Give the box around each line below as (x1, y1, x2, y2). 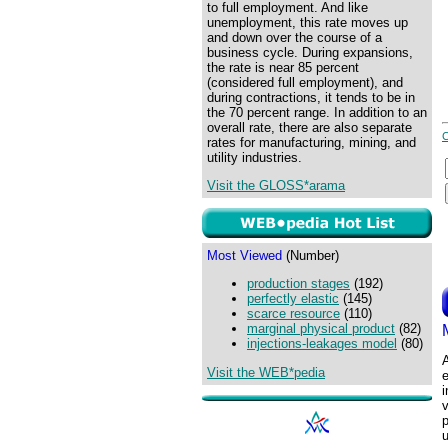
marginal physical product (247, 321, 395, 337)
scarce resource (247, 306, 340, 322)
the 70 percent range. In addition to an (207, 105, 427, 120)
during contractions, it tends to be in (207, 90, 415, 105)
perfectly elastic (247, 291, 339, 307)
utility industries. (207, 150, 302, 165)
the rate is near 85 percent (207, 60, 359, 75)
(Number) (282, 248, 339, 263)
